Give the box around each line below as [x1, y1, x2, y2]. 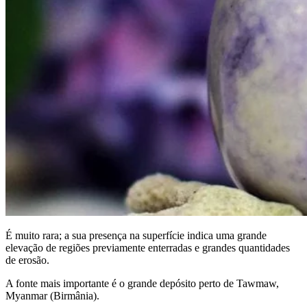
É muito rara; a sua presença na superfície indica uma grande [5, 230, 267, 242]
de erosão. [5, 254, 49, 267]
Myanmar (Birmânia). [5, 290, 99, 302]
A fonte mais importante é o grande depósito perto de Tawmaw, [5, 278, 279, 290]
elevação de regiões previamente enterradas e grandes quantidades [5, 242, 290, 254]
